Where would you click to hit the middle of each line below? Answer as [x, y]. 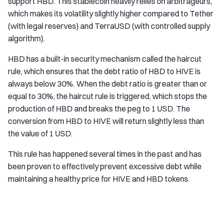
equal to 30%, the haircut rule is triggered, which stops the [108, 96]
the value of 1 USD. [40, 133]
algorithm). [26, 38]
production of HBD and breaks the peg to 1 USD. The [99, 109]
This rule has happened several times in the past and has [105, 154]
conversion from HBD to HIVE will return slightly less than [106, 121]
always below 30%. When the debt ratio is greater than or [108, 84]
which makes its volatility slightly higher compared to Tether [111, 13]
